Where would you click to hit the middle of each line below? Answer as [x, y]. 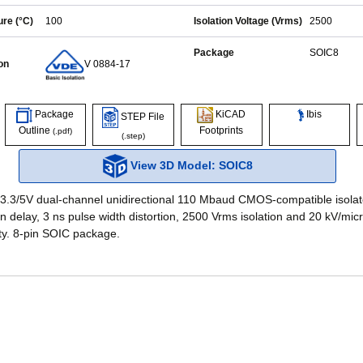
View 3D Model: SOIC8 [190, 165]
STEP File [142, 117]
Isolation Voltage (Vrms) [248, 21]
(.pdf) [62, 131]
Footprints [222, 130]
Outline [35, 130]
